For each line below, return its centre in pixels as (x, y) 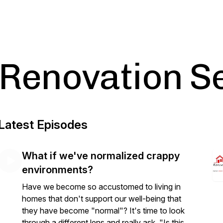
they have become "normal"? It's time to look (103, 211)
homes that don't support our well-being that (102, 199)
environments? (57, 170)
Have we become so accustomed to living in (101, 187)
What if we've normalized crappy (101, 156)
